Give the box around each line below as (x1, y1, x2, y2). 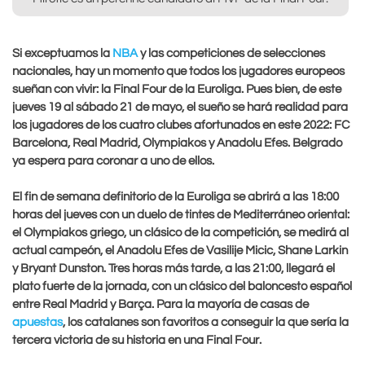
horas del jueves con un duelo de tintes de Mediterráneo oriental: (12, 209, 350, 222)
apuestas (12, 316, 63, 329)
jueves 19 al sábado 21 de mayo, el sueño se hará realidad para (12, 100, 348, 113)
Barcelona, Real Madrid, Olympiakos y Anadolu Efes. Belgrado (12, 136, 342, 149)
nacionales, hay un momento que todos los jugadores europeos (12, 64, 345, 77)
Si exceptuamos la (12, 46, 112, 59)
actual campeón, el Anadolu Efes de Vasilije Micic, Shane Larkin (12, 244, 348, 257)
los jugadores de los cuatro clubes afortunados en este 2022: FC (12, 118, 350, 131)
